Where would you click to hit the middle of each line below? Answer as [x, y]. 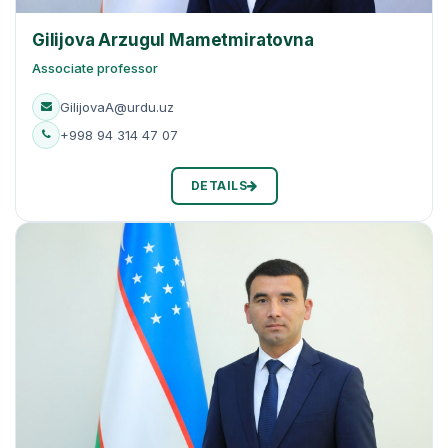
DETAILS [218, 185]
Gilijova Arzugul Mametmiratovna [173, 39]
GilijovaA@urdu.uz [117, 106]
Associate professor [95, 67]
